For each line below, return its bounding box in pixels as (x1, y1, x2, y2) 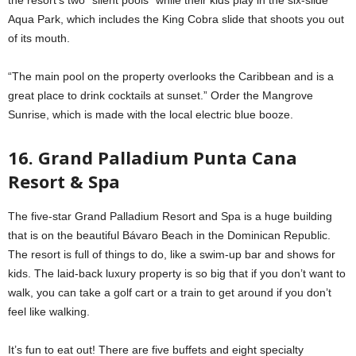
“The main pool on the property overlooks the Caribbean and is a (8, 69, 334, 83)
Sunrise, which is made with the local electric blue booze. (8, 107, 293, 121)
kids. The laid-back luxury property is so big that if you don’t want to (8, 266, 346, 280)
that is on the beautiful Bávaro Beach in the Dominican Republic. (8, 228, 331, 242)
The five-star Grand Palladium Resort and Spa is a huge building (8, 209, 332, 222)
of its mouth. (8, 31, 70, 44)
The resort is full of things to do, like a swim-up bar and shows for (8, 247, 335, 261)
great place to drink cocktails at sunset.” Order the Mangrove (8, 88, 313, 102)
